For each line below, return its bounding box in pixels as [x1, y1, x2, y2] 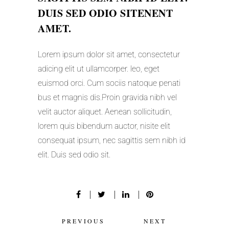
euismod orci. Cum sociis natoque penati [38, 78, 180, 88]
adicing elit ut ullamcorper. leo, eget [38, 64, 159, 74]
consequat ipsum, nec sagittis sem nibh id [38, 135, 186, 146]
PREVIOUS [62, 216, 105, 225]
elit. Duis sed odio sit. [38, 150, 110, 160]
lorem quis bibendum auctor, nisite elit [38, 121, 170, 131]
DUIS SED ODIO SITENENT [38, 6, 173, 21]
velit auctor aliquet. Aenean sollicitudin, [38, 107, 172, 117]
